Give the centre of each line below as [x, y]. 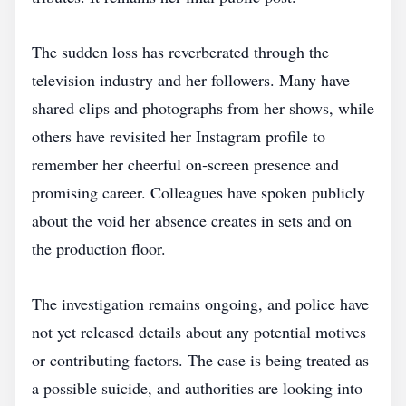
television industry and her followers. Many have [191, 80]
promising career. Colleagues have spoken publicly [198, 192]
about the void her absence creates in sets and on [192, 220]
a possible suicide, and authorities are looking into [197, 388]
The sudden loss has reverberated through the [180, 52]
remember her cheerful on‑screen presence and [185, 164]
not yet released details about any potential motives [199, 332]
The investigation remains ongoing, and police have [200, 304]
